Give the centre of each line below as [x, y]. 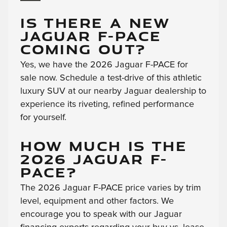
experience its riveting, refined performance [107, 105]
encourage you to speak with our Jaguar [101, 215]
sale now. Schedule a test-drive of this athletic [111, 78]
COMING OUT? [83, 49]
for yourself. [44, 118]
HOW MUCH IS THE [104, 146]
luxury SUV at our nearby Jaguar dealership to [113, 91]
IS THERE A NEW [95, 23]
